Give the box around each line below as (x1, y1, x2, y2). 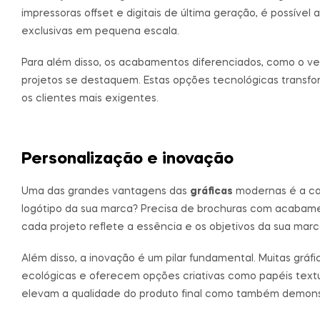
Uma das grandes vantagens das (21, 186, 190, 196)
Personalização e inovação (21, 151, 234, 168)
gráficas (190, 186, 233, 196)
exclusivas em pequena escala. (21, 26, 179, 36)
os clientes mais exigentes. (21, 94, 159, 104)
